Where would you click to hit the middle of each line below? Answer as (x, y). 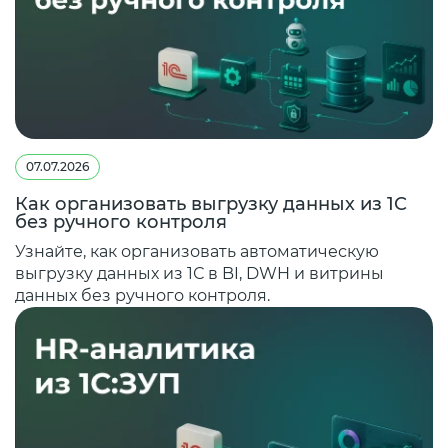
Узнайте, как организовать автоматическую (197, 251)
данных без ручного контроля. (142, 295)
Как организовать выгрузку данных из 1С (211, 203)
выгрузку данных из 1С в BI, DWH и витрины (199, 273)
